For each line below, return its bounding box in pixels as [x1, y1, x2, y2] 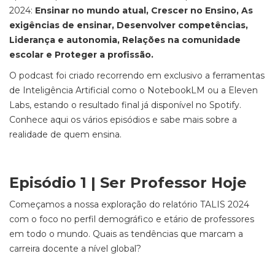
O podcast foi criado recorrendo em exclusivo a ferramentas [9, 70, 265, 81]
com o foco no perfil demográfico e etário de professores [9, 214, 254, 225]
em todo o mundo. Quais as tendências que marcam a [9, 228, 243, 239]
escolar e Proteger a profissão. [9, 49, 153, 60]
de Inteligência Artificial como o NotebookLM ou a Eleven [9, 85, 258, 96]
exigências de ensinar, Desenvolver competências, [9, 20, 248, 31]
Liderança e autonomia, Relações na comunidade [9, 34, 241, 45]
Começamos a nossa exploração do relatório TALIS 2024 [9, 199, 249, 210]
